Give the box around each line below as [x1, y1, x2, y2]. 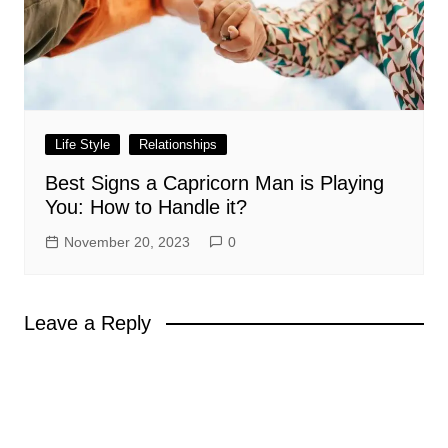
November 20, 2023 [63, 234, 190, 251]
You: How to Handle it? [44, 196, 253, 219]
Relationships [138, 137, 217, 153]
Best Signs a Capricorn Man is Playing [44, 172, 384, 195]
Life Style [54, 137, 110, 153]
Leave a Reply [23, 312, 151, 335]
